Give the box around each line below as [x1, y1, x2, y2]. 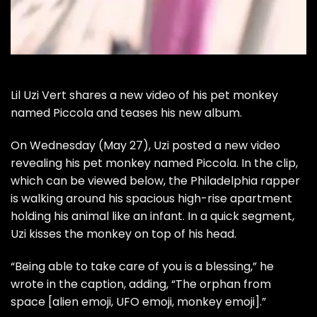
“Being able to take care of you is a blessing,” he [11, 258, 274, 275]
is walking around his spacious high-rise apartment [11, 190, 292, 207]
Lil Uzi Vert [11, 87, 67, 104]
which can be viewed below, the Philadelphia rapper [11, 172, 300, 189]
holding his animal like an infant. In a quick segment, [11, 207, 294, 224]
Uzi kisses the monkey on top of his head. [11, 225, 236, 242]
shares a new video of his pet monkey [67, 87, 278, 104]
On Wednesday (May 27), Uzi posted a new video [11, 137, 280, 154]
